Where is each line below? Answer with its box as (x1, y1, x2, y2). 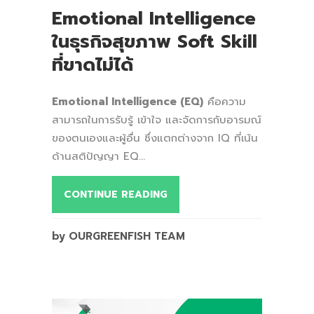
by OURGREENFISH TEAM (52, 228, 185, 244)
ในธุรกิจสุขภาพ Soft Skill (52, 27, 257, 55)
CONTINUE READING (64, 186, 168, 202)
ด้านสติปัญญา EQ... (52, 148, 145, 164)
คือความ (203, 93, 246, 109)
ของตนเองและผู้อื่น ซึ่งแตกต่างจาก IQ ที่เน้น (52, 130, 258, 146)
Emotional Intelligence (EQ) (52, 93, 203, 109)
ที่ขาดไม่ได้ (52, 50, 133, 78)
